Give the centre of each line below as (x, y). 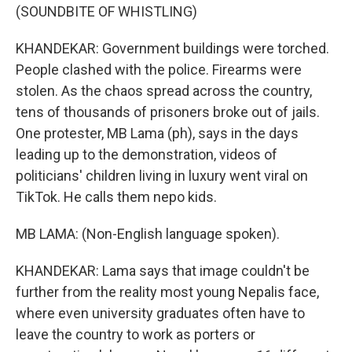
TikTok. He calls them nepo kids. (116, 197)
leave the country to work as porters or (136, 334)
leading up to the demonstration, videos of (147, 154)
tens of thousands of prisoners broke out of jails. (168, 112)
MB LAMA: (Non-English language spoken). (148, 234)
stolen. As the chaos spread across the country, (164, 91)
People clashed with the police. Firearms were (159, 70)
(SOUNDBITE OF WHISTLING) (106, 11)
